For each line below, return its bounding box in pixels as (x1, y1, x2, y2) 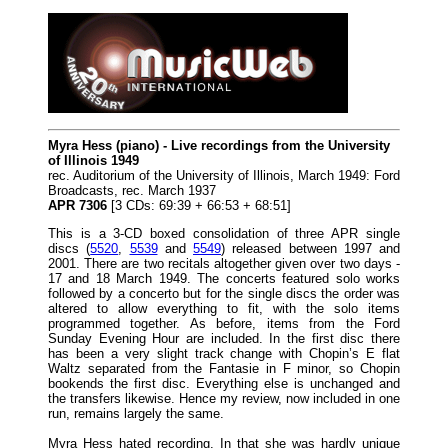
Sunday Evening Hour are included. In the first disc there (48, 330, 400, 346)
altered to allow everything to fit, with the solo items (48, 300, 400, 316)
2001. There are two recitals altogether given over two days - (48, 255, 400, 271)
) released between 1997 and (221, 240, 400, 256)
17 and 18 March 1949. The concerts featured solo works (48, 270, 400, 286)
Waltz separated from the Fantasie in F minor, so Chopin (48, 360, 400, 376)
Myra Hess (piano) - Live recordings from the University (48, 137, 390, 153)
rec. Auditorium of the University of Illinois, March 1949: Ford (48, 167, 400, 183)
